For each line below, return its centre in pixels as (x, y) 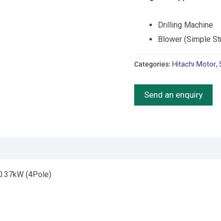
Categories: (153, 65)
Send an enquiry (173, 94)
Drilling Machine (185, 25)
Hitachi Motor (194, 65)
